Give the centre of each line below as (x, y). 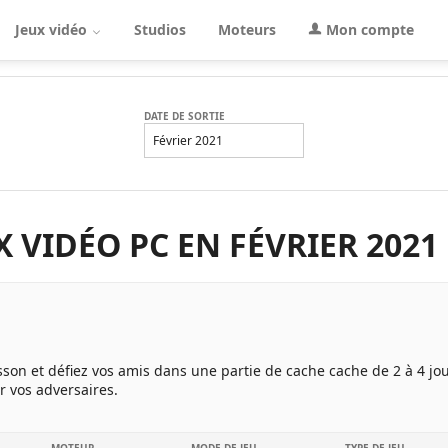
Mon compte (368, 29)
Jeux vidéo (53, 29)
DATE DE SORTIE (184, 116)
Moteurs (247, 29)
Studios (160, 29)
